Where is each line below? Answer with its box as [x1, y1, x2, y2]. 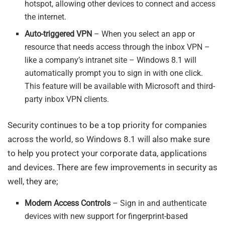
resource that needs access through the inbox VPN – [25, 42, 210, 52]
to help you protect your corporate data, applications [8, 148, 207, 158]
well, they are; [8, 176, 58, 186]
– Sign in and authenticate [110, 198, 207, 208]
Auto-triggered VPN [25, 29, 92, 39]
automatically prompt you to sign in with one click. [25, 68, 203, 78]
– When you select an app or [92, 29, 195, 39]
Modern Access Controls [25, 198, 111, 208]
